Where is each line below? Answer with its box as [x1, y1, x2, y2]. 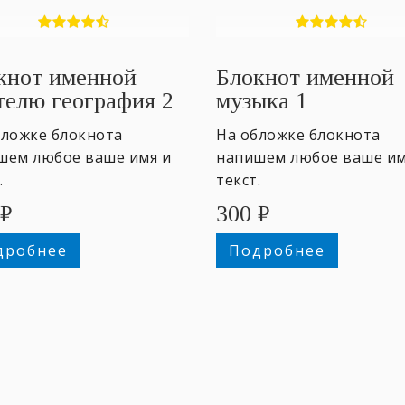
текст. [216, 169, 260, 190]
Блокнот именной [216, 63, 394, 90]
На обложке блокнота [216, 124, 381, 145]
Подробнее [228, 240, 325, 260]
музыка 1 [216, 87, 307, 114]
